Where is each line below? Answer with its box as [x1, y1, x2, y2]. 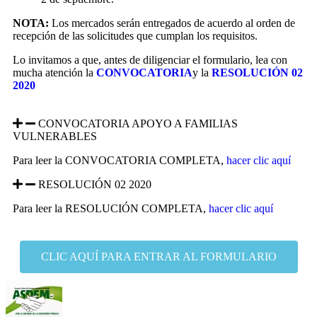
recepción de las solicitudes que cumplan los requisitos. [13, 29, 258, 42]
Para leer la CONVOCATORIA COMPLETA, [13, 154, 226, 166]
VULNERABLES [13, 129, 97, 142]
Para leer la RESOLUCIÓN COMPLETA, [13, 202, 209, 214]
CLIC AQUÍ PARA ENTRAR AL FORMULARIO [40, 250, 277, 263]
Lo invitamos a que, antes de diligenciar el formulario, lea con [13, 53, 287, 66]
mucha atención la [13, 66, 96, 79]
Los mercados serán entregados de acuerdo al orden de [49, 16, 295, 29]
